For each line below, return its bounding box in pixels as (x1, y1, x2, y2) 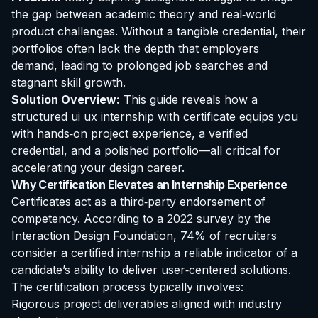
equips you (236, 109, 298, 124)
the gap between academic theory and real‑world (11, 6, 276, 21)
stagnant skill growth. (11, 75, 126, 89)
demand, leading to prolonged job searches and (11, 57, 268, 72)
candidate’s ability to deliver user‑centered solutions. (11, 262, 291, 277)
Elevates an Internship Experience (105, 177, 287, 192)
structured (11, 109, 71, 124)
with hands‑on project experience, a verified (11, 126, 248, 141)
